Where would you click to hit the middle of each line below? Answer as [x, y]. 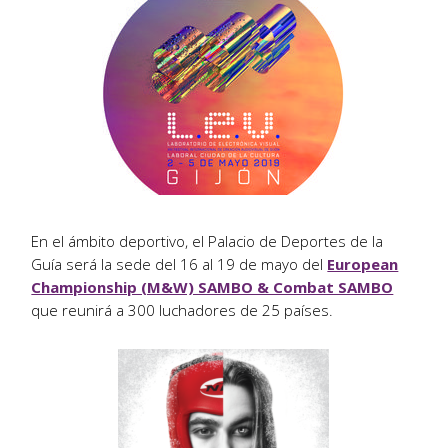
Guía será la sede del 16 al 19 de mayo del [179, 264]
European [363, 264]
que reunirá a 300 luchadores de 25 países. [182, 310]
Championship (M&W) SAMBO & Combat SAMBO [212, 287]
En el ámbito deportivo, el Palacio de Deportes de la [207, 241]
